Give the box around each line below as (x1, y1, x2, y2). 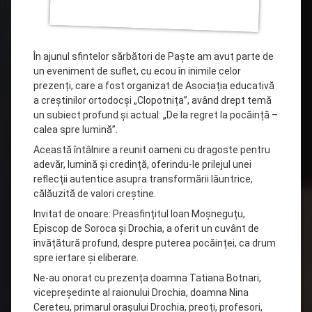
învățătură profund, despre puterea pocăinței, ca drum (33, 237, 276, 249)
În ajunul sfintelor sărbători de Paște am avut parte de (33, 50, 274, 62)
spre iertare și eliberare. (33, 251, 139, 263)
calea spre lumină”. (33, 123, 118, 135)
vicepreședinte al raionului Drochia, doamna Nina (33, 286, 249, 298)
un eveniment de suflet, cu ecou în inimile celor (33, 65, 241, 77)
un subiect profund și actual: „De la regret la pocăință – (33, 109, 278, 120)
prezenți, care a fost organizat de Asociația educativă (33, 79, 274, 91)
